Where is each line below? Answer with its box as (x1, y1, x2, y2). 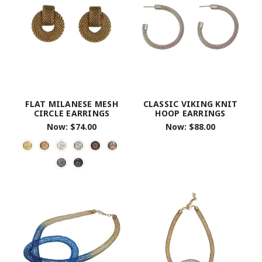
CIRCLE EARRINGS (33, 108, 110, 119)
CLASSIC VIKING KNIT (143, 98, 238, 110)
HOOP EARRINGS (155, 108, 226, 119)
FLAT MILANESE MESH (25, 98, 118, 110)
